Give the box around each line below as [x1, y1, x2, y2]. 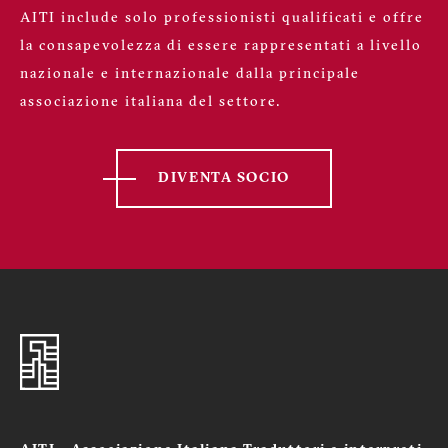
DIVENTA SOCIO [158, 170, 290, 186]
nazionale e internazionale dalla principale [20, 66, 360, 82]
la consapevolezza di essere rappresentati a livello [20, 38, 422, 54]
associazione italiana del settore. [20, 94, 281, 110]
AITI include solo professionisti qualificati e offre [20, 10, 424, 26]
